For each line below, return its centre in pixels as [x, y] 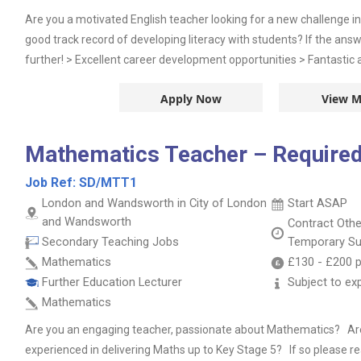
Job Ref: [52, 183]
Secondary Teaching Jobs [110, 242]
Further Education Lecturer [112, 282]
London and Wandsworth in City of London [154, 203]
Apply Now [191, 99]
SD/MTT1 [108, 183]
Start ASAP [317, 203]
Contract [312, 223]
